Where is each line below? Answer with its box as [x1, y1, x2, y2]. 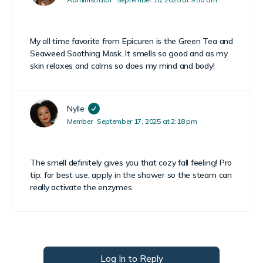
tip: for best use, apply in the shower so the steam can [30, 170, 232, 180]
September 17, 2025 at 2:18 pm [97, 117, 198, 126]
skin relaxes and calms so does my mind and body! [30, 60, 215, 71]
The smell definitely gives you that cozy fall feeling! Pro [30, 157, 232, 168]
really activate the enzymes [30, 182, 132, 193]
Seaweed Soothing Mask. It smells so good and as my [30, 48, 228, 59]
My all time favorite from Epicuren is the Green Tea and [30, 36, 233, 46]
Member [67, 117, 93, 126]
